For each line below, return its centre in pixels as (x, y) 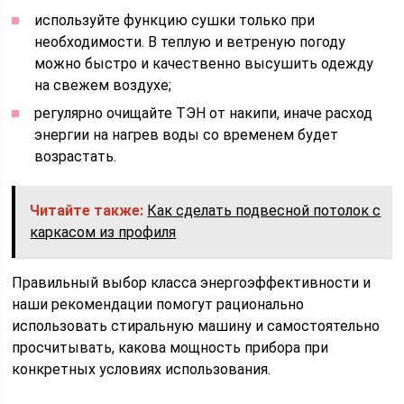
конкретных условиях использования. (142, 369)
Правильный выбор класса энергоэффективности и (192, 283)
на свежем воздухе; (103, 85)
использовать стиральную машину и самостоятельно (196, 326)
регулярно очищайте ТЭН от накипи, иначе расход (204, 113)
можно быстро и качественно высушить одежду (204, 64)
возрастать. (76, 156)
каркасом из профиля (103, 232)
